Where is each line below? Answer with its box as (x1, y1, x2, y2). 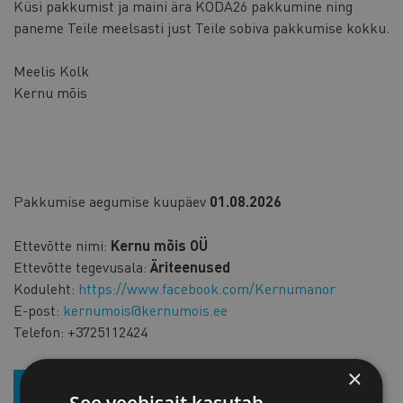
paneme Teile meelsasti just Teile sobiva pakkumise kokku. (13, 17, 390, 37)
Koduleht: (13, 278, 75, 298)
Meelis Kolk (13, 60, 89, 80)
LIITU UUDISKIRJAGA (25, 376, 156, 395)
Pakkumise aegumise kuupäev (13, 191, 206, 210)
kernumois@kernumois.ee (63, 300, 228, 319)
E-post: (13, 300, 59, 319)
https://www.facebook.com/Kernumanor (78, 278, 336, 298)
